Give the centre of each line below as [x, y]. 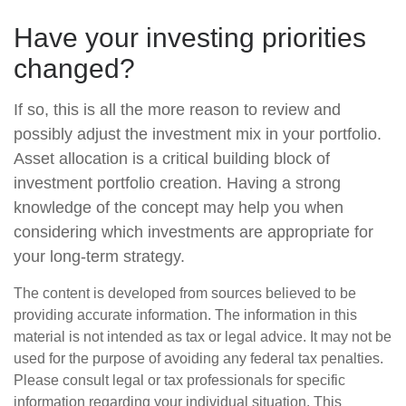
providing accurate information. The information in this [185, 315]
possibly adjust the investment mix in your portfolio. [198, 134]
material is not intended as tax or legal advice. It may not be [203, 337]
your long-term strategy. [99, 256]
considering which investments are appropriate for [193, 232]
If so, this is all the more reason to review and [177, 110]
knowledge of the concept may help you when [179, 208]
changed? [74, 68]
